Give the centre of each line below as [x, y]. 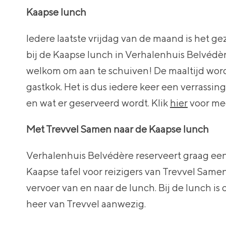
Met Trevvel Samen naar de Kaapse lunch [118, 129]
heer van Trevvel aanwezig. [86, 204]
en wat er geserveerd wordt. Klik [98, 103]
